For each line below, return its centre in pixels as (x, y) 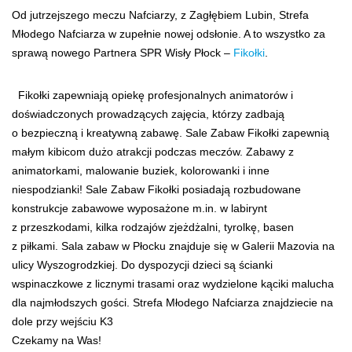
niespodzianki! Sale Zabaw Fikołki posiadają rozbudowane (156, 190)
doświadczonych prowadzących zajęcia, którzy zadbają (148, 114)
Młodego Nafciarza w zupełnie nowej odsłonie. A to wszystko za (169, 34)
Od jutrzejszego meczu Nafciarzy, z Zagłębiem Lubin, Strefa (160, 15)
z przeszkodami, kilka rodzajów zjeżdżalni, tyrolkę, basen (153, 227)
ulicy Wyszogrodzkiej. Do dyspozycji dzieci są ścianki (142, 265)
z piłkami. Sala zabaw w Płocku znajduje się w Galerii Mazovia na (173, 246)
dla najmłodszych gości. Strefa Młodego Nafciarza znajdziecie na (172, 303)
